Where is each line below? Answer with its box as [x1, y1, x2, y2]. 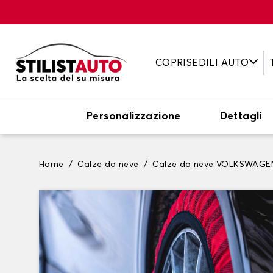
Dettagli [219, 112, 262, 122]
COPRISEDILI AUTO [155, 57, 249, 68]
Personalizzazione [87, 112, 181, 122]
